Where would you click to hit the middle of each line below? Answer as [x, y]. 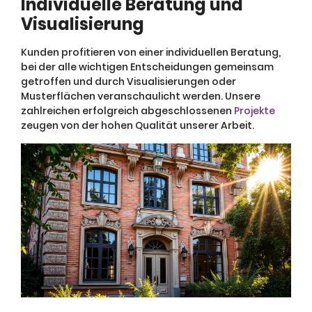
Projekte [255, 111]
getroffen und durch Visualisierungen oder [128, 82]
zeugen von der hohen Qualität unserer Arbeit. [138, 126]
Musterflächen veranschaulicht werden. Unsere [141, 96]
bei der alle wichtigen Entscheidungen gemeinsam [147, 67]
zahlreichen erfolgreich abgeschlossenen [127, 111]
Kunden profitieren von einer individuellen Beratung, [151, 53]
